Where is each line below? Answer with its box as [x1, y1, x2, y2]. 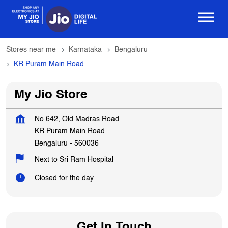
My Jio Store [14, 156, 87, 168]
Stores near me [6, 113, 56, 121]
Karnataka [69, 113, 102, 121]
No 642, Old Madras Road [35, 182, 119, 190]
